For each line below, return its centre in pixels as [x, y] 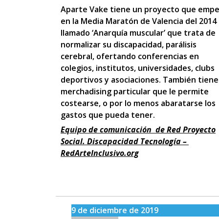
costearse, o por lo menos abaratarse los [138, 103]
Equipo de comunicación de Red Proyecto [138, 130]
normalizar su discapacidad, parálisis [129, 44]
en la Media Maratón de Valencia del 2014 [139, 21]
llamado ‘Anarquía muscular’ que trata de [138, 33]
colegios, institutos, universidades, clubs [138, 68]
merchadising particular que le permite [135, 91]
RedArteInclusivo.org [100, 153]
